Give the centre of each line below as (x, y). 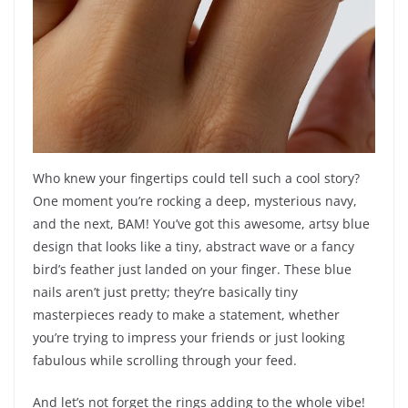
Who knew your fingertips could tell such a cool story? (196, 178)
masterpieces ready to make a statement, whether (186, 315)
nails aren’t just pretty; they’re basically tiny (165, 292)
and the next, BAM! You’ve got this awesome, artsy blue (201, 224)
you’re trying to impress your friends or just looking (189, 338)
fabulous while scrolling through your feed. (165, 361)
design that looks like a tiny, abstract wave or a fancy (194, 247)
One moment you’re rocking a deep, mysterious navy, (195, 201)
